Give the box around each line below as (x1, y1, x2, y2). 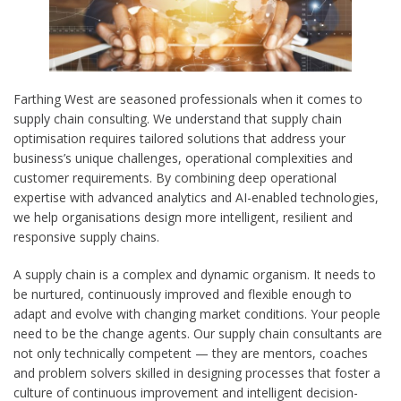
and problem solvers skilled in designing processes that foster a (13, 364, 380, 382)
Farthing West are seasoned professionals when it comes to (13, 90, 363, 108)
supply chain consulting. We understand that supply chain (13, 110, 342, 128)
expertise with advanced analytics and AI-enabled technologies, (13, 189, 379, 207)
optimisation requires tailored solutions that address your (13, 130, 346, 148)
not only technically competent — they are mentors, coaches (13, 345, 368, 363)
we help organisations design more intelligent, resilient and (13, 209, 353, 226)
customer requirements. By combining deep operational (13, 169, 337, 187)
